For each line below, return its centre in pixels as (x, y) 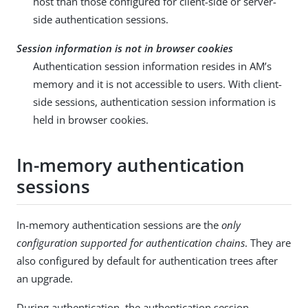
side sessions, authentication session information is (154, 101)
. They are (268, 242)
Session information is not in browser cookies (125, 48)
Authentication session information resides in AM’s (152, 66)
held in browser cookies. (91, 119)
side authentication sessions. (101, 19)
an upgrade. (45, 278)
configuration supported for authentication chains (131, 242)
